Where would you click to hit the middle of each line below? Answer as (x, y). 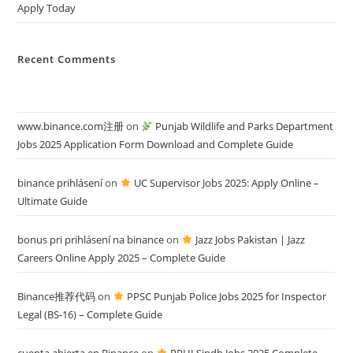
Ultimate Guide (53, 201)
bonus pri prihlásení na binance (91, 240)
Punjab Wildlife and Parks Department (243, 126)
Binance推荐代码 (57, 297)
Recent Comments (67, 59)
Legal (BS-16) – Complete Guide (90, 315)
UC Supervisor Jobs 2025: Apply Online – (226, 183)
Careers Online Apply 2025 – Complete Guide (122, 258)
